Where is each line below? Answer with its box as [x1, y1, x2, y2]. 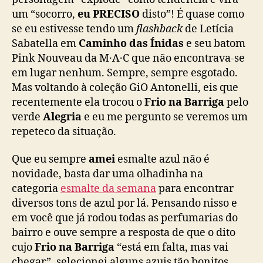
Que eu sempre [12, 153, 89, 167]
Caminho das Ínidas [79, 36, 184, 50]
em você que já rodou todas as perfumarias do [12, 211, 238, 225]
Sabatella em [12, 36, 79, 50]
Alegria [43, 110, 82, 124]
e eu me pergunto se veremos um [82, 110, 248, 124]
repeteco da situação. [12, 124, 116, 139]
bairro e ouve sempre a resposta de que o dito [12, 226, 235, 240]
